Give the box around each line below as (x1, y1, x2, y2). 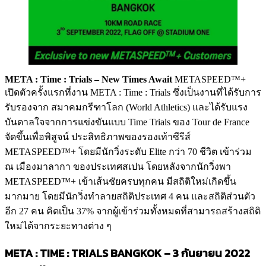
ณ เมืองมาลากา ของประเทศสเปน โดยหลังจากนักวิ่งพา (5, 161, 231, 172)
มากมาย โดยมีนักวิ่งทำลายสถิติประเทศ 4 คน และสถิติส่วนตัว (5, 191, 255, 202)
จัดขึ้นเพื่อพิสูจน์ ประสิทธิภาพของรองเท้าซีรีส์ (5, 132, 191, 142)
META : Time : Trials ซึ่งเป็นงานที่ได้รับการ (90, 87, 261, 98)
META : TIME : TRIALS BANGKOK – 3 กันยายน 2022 (5, 244, 250, 261)
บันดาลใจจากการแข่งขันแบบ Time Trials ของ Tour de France (5, 117, 249, 128)
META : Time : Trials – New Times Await (5, 74, 172, 85)
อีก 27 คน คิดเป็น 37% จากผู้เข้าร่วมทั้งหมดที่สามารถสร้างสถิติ (5, 206, 261, 217)
